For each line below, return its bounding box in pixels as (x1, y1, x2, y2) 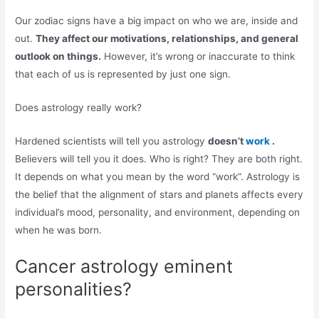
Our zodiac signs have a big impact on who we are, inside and (15, 15, 298, 27)
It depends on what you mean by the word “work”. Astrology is (15, 171, 300, 183)
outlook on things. (15, 51, 102, 63)
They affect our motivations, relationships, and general (36, 33, 299, 45)
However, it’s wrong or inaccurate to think (101, 51, 296, 63)
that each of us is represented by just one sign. (15, 68, 231, 80)
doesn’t (208, 135, 246, 147)
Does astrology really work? (15, 102, 142, 114)
